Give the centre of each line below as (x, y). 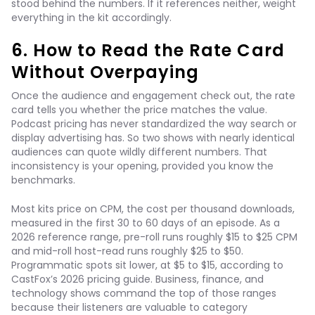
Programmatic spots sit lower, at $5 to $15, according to (147, 265)
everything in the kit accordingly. (91, 18)
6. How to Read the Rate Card (148, 50)
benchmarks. (43, 180)
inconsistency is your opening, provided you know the (142, 166)
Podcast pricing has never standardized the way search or (154, 124)
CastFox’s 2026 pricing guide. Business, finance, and (137, 279)
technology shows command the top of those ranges (144, 293)
